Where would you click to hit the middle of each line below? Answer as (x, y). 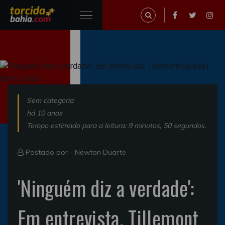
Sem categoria (50, 100)
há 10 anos (44, 113)
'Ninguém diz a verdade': (106, 188)
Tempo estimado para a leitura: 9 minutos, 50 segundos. (116, 126)
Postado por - (49, 152)
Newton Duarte (100, 152)
